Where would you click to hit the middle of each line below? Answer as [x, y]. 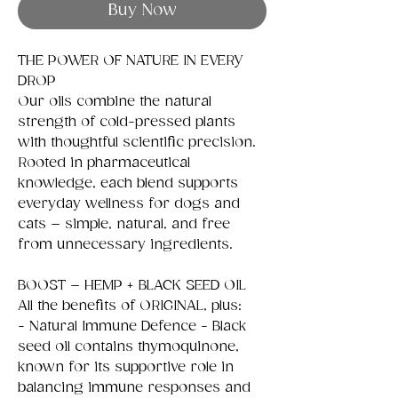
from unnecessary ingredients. [125, 244]
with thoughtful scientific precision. [137, 142]
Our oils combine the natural [115, 101]
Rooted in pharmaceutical [104, 163]
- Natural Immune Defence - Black [132, 326]
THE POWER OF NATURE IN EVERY [131, 60]
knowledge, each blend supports [128, 183]
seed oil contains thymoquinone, [128, 346]
